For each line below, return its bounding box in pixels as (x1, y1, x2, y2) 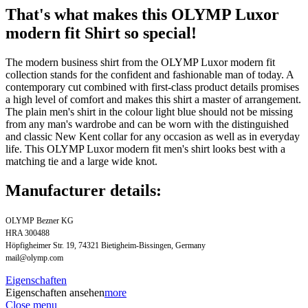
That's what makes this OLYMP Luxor (5, 5, 279, 24)
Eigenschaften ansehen (5, 286, 104, 298)
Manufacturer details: (5, 181, 162, 199)
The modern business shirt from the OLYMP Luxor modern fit (5, 56, 275, 68)
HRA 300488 (5, 228, 49, 238)
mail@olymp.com (5, 252, 63, 263)
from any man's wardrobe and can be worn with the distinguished (5, 118, 289, 130)
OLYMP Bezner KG (5, 215, 74, 225)
